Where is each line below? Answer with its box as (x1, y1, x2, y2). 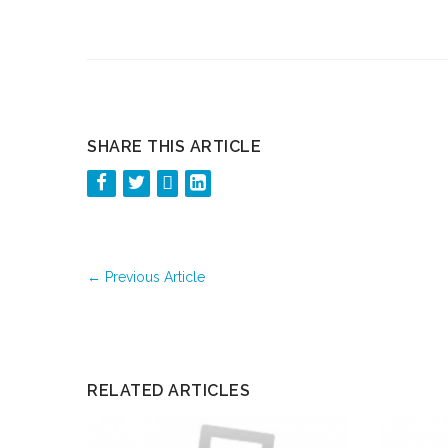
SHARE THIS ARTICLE (87, 137, 261, 156)
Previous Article (101, 269, 205, 285)
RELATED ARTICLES (87, 381, 250, 400)
